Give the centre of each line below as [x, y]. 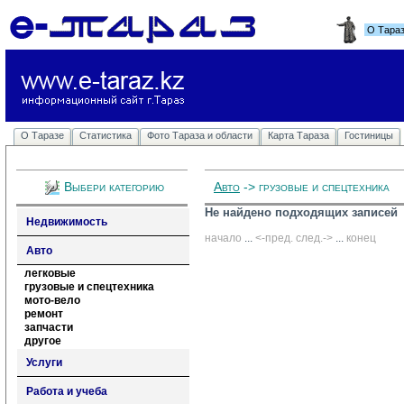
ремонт [44, 314]
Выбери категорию [114, 187]
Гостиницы [369, 135]
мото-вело [52, 300]
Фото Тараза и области [200, 135]
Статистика [106, 135]
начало [223, 238]
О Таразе [42, 135]
